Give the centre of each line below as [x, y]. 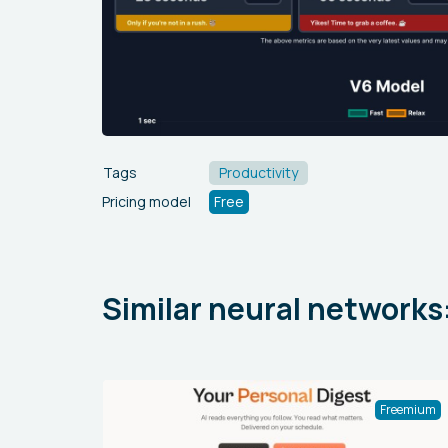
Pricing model [146, 201]
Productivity [258, 172]
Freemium [408, 409]
